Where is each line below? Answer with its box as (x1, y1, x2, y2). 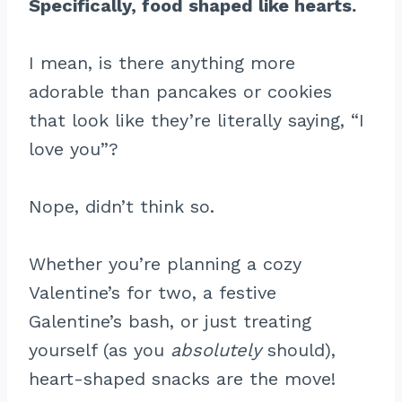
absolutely (170, 339, 261, 361)
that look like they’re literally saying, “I (29, 109, 364, 131)
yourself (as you (29, 339, 170, 361)
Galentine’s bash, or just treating (29, 310, 311, 332)
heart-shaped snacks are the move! (29, 368, 336, 389)
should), (261, 339, 336, 361)
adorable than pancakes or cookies (29, 81, 332, 102)
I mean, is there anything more (29, 52, 295, 74)
